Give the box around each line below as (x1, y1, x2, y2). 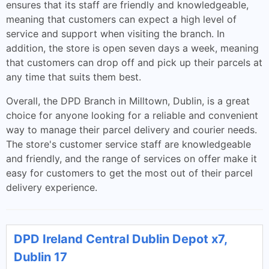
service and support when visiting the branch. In (6, 28, 225, 40)
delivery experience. (6, 181, 97, 193)
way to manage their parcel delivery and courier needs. (6, 124, 257, 136)
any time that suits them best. (6, 71, 141, 83)
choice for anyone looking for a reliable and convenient (6, 109, 258, 121)
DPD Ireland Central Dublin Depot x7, (14, 232, 227, 246)
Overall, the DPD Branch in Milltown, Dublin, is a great (6, 95, 250, 107)
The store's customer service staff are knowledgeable (6, 138, 251, 150)
